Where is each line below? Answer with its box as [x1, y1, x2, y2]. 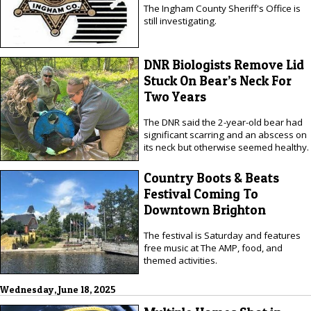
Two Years [143, 89, 206, 106]
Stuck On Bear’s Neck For [143, 73, 292, 90]
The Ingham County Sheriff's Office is [143, 2, 301, 15]
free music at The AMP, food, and [143, 241, 283, 254]
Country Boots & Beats [143, 170, 279, 187]
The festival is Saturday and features [143, 228, 301, 242]
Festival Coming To [143, 186, 258, 203]
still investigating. [143, 15, 217, 28]
